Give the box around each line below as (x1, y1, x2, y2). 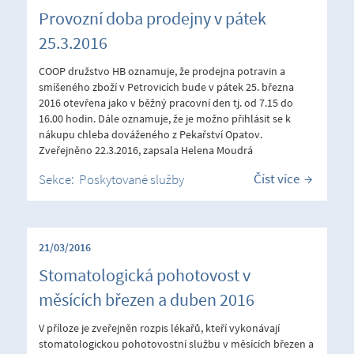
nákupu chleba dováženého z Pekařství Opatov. (39, 126, 262, 141)
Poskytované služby (79, 170, 184, 188)
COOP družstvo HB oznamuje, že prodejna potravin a (39, 63, 285, 78)
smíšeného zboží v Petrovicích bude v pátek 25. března (39, 79, 294, 94)
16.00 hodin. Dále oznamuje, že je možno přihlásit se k (39, 111, 291, 126)
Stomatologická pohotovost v (39, 263, 250, 286)
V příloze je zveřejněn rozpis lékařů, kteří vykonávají (39, 320, 280, 335)
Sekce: (39, 170, 79, 188)
